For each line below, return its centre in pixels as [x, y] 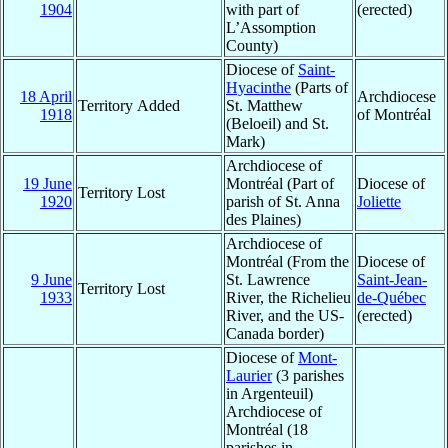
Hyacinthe [258, 87]
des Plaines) [263, 219]
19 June [47, 183]
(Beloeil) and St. [277, 123]
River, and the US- [285, 315]
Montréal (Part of [280, 183]
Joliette [379, 201]
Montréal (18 [267, 429]
